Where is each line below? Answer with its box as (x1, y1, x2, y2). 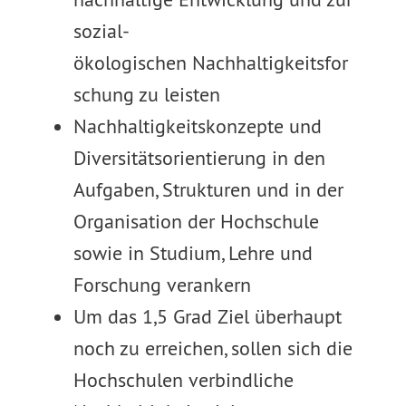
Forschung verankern (72, 272, 251, 297)
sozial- (72, 18, 130, 43)
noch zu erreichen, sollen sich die (72, 335, 353, 361)
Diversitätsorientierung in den (72, 145, 325, 170)
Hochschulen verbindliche (72, 367, 294, 392)
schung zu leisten (72, 82, 220, 107)
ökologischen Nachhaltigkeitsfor (72, 50, 348, 75)
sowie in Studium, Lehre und (72, 240, 313, 266)
